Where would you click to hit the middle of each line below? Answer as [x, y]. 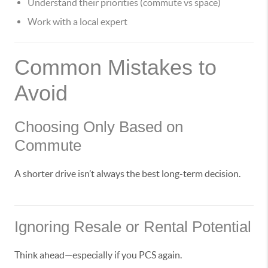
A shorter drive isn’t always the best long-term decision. [127, 174]
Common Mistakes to [115, 68]
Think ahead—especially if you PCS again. [98, 255]
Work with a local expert [77, 22]
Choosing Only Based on [99, 127]
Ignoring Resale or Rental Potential [133, 227]
